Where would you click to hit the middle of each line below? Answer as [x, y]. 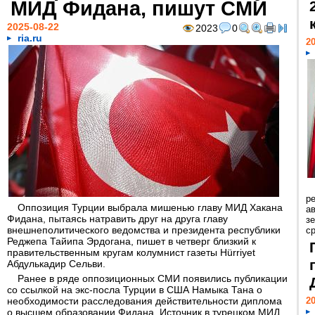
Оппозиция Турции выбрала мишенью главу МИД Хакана [150, 207]
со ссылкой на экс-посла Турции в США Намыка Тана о [135, 290]
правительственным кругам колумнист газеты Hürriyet [131, 252]
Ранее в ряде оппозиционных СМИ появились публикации [153, 278]
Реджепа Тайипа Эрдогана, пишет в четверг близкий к [131, 241]
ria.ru [30, 38]
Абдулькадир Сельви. [56, 264]
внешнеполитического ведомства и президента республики [144, 230]
